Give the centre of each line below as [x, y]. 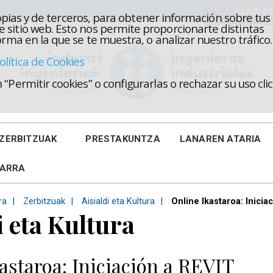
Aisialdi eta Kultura [118, 201]
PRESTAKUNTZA [123, 139]
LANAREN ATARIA [220, 139]
